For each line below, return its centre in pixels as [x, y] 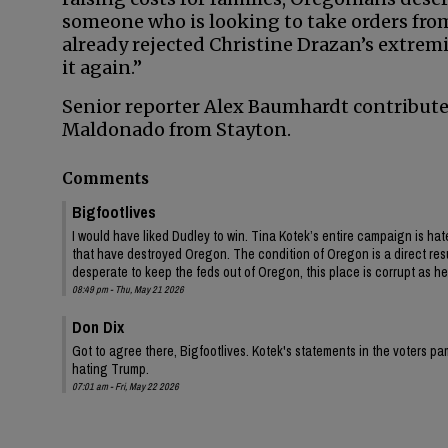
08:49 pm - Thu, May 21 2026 [128, 289]
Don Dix [98, 326]
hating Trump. [110, 368]
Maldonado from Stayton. [176, 129]
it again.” [102, 67]
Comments [105, 179]
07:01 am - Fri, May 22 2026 [125, 386]
